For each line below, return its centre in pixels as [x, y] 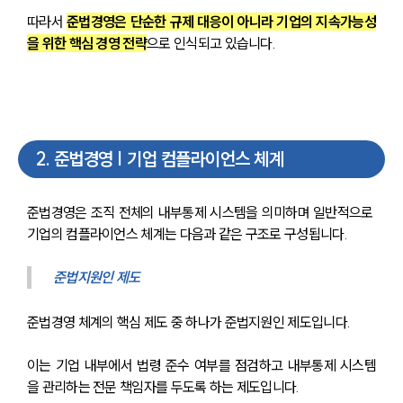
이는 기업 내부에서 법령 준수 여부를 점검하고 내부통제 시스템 [201, 365]
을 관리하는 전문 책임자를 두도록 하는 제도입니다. [163, 386]
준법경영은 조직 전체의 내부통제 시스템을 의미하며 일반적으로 [201, 212]
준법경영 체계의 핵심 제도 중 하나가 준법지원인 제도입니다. [189, 322]
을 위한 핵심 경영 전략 [87, 44]
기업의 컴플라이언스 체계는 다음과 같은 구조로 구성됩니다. [187, 233]
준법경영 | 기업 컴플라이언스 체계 [168, 158]
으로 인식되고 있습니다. [211, 44]
